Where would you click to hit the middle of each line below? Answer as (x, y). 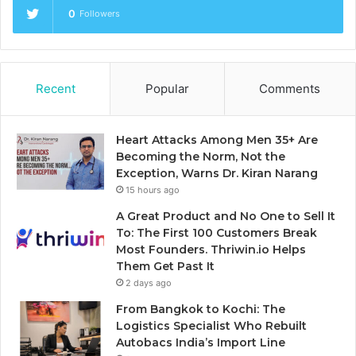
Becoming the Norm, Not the (201, 157)
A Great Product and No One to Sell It (226, 217)
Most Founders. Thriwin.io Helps (211, 250)
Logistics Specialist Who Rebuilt (211, 326)
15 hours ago (153, 190)
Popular (167, 89)
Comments (290, 89)
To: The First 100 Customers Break (217, 233)
